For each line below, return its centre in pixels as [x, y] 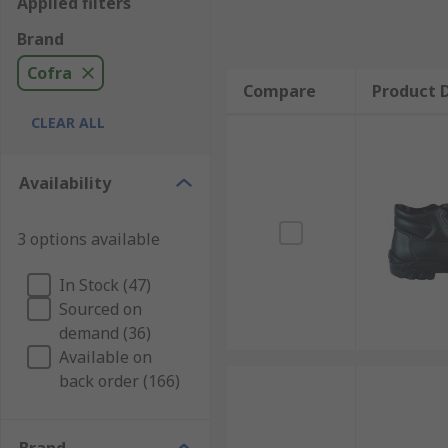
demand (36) [105, 333]
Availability [65, 183]
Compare [279, 91]
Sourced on [100, 309]
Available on [105, 357]
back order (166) [119, 381]
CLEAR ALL [68, 122]
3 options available [88, 239]
